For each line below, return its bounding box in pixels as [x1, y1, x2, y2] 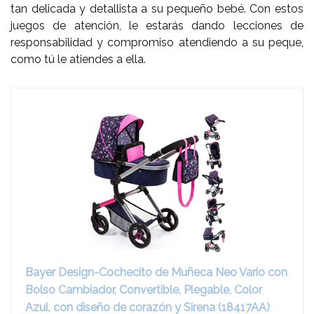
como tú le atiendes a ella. [11, 52, 146, 66]
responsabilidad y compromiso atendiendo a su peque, [11, 35, 303, 49]
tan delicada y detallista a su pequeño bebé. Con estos [11, 1, 303, 15]
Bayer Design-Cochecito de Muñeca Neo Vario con [25, 265, 287, 279]
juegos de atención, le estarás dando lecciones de [11, 18, 303, 32]
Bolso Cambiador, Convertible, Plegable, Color [25, 282, 262, 296]
